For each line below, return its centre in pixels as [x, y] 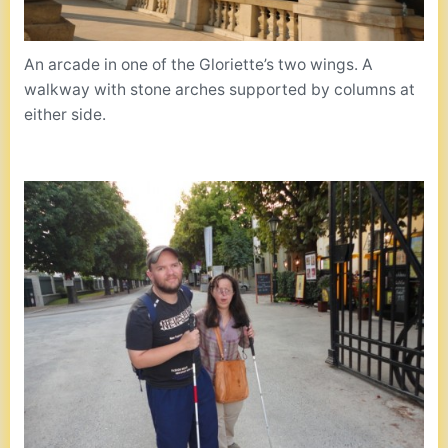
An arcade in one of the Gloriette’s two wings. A [199, 65]
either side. [65, 115]
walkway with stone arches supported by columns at [220, 90]
